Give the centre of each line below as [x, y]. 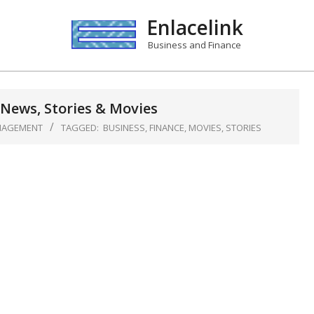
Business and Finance [194, 45]
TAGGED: [80, 128]
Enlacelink [194, 27]
